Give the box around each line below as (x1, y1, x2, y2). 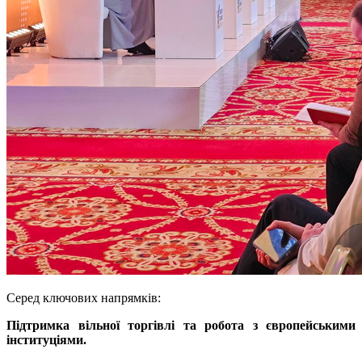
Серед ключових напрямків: (6, 291, 161, 305)
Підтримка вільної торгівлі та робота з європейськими (6, 318, 356, 333)
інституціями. (6, 333, 90, 347)
